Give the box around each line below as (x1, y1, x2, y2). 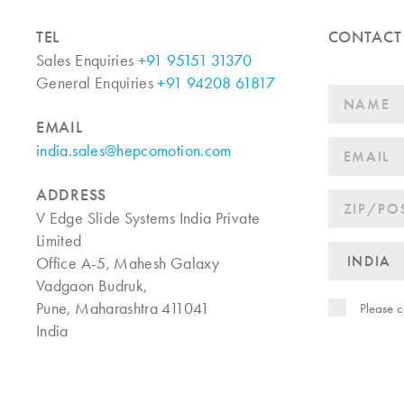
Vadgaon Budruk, (36, 276, 148, 297)
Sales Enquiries (36, 50, 138, 71)
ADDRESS (36, 185, 107, 206)
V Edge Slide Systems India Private (36, 208, 261, 229)
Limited (36, 231, 82, 252)
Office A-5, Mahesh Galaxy (36, 253, 219, 274)
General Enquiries (36, 73, 158, 94)
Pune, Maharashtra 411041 (36, 298, 210, 319)
